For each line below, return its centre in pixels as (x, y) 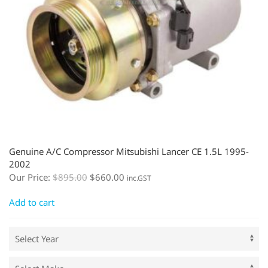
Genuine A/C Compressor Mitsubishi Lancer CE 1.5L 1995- (129, 151)
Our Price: (31, 177)
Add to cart (32, 202)
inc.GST (139, 178)
